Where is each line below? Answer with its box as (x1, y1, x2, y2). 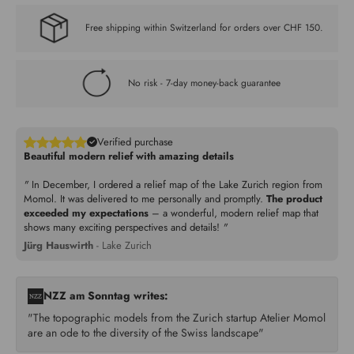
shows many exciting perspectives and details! (24, 219, 223, 235)
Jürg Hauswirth (24, 237, 93, 253)
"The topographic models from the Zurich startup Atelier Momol (28, 309, 326, 326)
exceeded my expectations (24, 205, 149, 220)
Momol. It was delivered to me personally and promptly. (24, 190, 266, 206)
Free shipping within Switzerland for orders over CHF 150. (85, 21, 323, 36)
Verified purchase (97, 134, 173, 149)
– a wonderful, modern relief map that (149, 205, 318, 220)
